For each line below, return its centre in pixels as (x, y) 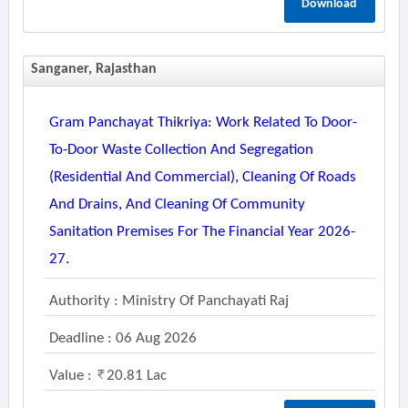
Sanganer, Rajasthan (93, 69)
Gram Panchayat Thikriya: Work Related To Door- (203, 122)
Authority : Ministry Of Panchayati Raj (168, 301)
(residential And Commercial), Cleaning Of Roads (202, 177)
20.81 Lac (136, 376)
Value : (72, 376)
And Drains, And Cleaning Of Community (177, 204)
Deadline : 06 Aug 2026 (122, 338)
